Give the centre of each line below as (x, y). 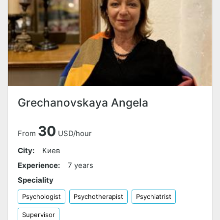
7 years (81, 165)
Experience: (39, 165)
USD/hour (75, 134)
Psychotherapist (98, 197)
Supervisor (39, 215)
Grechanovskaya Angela (83, 103)
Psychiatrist (154, 197)
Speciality (36, 180)
